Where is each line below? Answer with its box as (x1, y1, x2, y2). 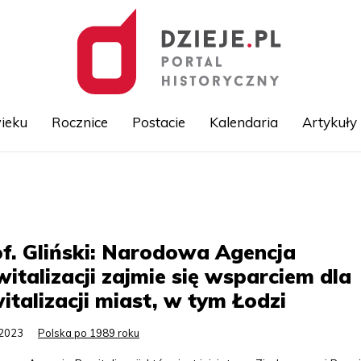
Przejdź (180, 172, 218, 185)
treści (180, 208, 208, 221)
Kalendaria (209, 114, 278, 131)
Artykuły (301, 114, 357, 131)
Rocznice (51, 114, 108, 131)
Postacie (131, 114, 185, 131)
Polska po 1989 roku (38, 326, 139, 339)
